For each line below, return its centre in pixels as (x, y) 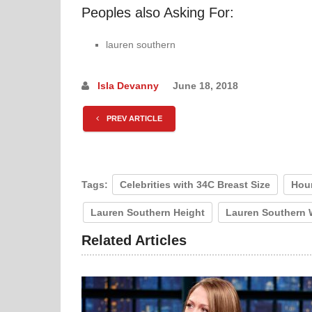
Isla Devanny (128, 86)
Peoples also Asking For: (158, 12)
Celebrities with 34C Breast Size (195, 185)
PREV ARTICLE (133, 119)
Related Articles (134, 241)
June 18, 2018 (205, 86)
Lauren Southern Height (148, 213)
